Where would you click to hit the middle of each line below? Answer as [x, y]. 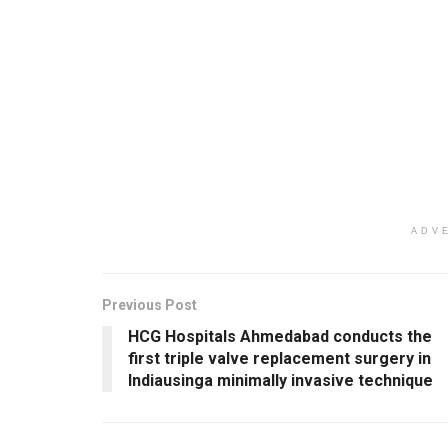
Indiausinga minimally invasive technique [280, 380]
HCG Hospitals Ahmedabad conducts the [280, 336]
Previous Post [149, 304]
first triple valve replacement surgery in [279, 358]
